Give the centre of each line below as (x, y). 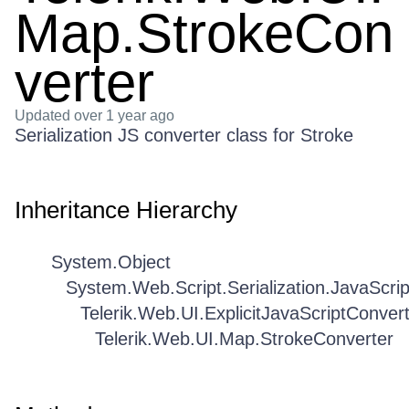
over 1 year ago (124, 115)
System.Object (111, 262)
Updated (44, 115)
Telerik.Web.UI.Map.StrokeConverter (244, 339)
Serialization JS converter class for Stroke (184, 135)
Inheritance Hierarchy (126, 210)
